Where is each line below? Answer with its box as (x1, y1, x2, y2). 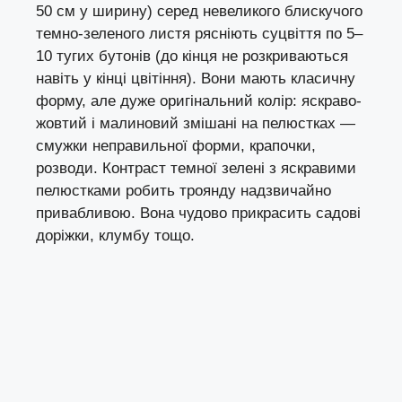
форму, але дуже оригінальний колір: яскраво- (36, 92, 362, 110)
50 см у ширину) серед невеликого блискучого (36, 3, 363, 21)
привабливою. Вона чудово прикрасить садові (36, 205, 361, 223)
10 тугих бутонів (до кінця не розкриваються (36, 48, 348, 66)
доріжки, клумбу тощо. (36, 227, 195, 245)
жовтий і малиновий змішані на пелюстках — (36, 115, 355, 133)
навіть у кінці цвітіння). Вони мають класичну (36, 70, 355, 88)
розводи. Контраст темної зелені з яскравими (36, 160, 356, 178)
